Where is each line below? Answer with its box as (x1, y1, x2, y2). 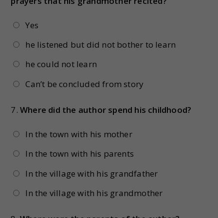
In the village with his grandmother (25, 187, 163, 199)
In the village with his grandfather (25, 167, 158, 179)
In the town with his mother (25, 128, 132, 140)
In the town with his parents (25, 148, 134, 160)
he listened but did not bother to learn (25, 39, 176, 50)
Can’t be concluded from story (25, 78, 144, 90)
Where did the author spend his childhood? (20, 104, 192, 115)
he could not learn (25, 58, 97, 70)
